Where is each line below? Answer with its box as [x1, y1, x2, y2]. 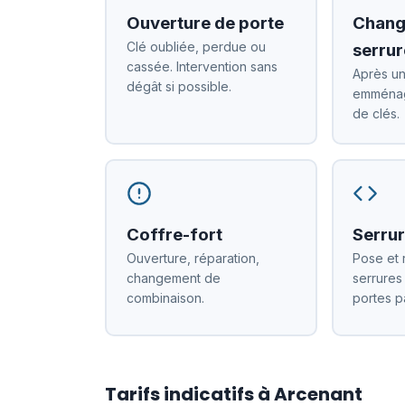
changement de [126, 269, 221, 286]
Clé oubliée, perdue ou [126, 38, 266, 54]
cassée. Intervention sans [126, 58, 278, 74]
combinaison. [126, 289, 204, 306]
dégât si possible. [126, 78, 231, 94]
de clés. [353, 105, 400, 121]
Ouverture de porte [126, 12, 284, 33]
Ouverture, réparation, [126, 250, 259, 266]
